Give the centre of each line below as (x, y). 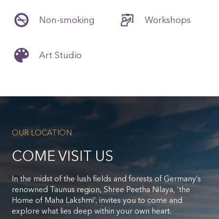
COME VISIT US (63, 156)
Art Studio (60, 55)
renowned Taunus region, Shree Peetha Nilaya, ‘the (101, 189)
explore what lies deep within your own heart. (91, 211)
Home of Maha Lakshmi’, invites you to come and (97, 200)
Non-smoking (67, 20)
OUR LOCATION (42, 132)
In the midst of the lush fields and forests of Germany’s (106, 178)
